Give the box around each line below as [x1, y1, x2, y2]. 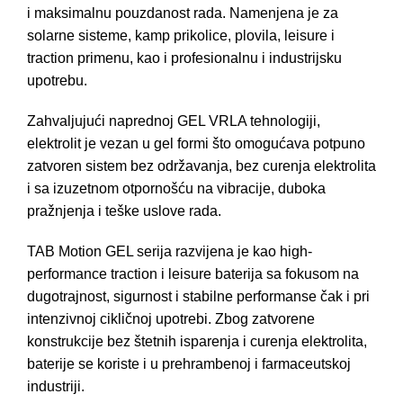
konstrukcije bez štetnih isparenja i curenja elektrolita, [27, 333, 367, 349]
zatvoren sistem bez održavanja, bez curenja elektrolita [27, 157, 376, 174]
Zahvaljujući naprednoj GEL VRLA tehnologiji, [27, 112, 320, 129]
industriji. [27, 378, 85, 394]
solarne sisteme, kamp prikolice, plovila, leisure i [27, 27, 335, 43]
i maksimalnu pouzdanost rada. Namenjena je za [27, 4, 338, 21]
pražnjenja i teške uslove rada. [27, 202, 221, 219]
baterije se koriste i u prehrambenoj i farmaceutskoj [27, 355, 351, 372]
